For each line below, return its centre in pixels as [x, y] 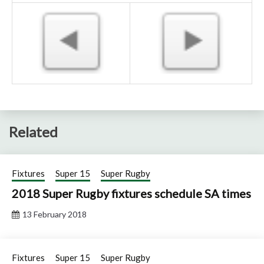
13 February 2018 [55, 214]
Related [33, 132]
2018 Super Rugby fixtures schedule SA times [131, 194]
